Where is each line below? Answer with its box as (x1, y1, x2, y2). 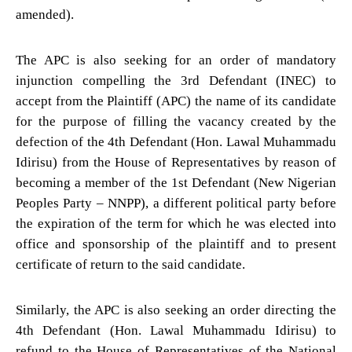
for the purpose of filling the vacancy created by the (16, 113, 336, 129)
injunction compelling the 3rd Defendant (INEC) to (16, 72, 336, 88)
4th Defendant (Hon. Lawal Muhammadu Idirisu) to (16, 322, 336, 338)
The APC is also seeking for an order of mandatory (16, 52, 336, 68)
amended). (16, 6, 74, 22)
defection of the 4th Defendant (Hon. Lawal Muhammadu (16, 134, 336, 149)
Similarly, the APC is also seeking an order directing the (16, 302, 336, 317)
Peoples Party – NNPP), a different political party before (16, 195, 336, 211)
